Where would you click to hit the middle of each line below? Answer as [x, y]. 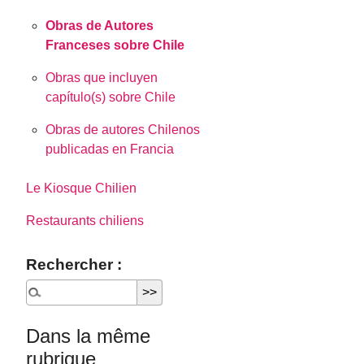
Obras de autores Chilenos [123, 130]
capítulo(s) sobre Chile [111, 97]
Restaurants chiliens [85, 221]
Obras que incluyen [102, 78]
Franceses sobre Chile [115, 45]
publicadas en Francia [110, 149]
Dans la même [89, 336]
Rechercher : [74, 265]
